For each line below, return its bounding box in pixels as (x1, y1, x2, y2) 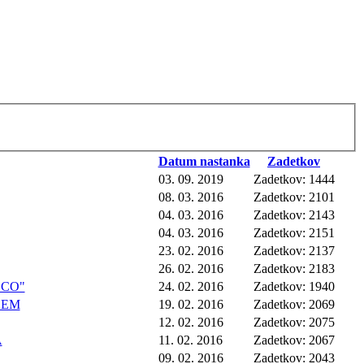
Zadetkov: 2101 (253, 189, 335, 204)
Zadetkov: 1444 (253, 171, 335, 186)
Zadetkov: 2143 (253, 207, 335, 222)
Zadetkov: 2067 (253, 332, 335, 347)
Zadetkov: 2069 (253, 297, 335, 311)
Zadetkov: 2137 (253, 243, 335, 258)
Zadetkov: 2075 (253, 314, 335, 329)
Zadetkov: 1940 (253, 279, 335, 293)
